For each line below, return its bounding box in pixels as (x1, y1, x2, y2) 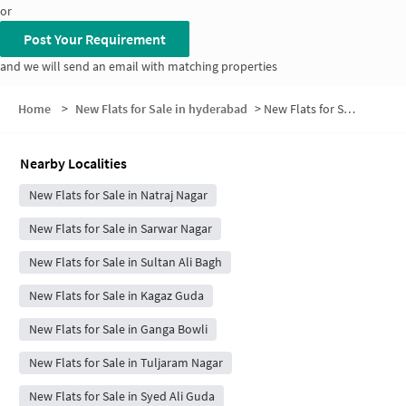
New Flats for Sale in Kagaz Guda (28, 286, 204, 304)
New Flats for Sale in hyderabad (74, 100, 247, 117)
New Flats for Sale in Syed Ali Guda (28, 387, 215, 404)
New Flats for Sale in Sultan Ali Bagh (28, 253, 222, 270)
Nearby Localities (20, 153, 127, 172)
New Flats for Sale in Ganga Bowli (28, 320, 208, 337)
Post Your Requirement (24, 30, 166, 49)
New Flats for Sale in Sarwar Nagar (28, 219, 212, 237)
